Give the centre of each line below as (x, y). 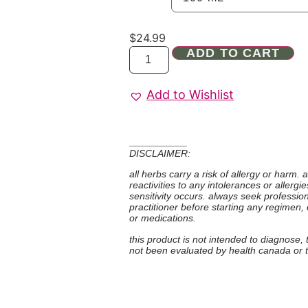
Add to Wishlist (190, 94)
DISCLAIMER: (160, 153)
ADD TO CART (233, 53)
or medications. (163, 218)
